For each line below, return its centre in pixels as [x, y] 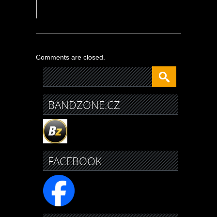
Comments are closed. [70, 57]
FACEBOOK [75, 161]
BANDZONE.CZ [84, 104]
